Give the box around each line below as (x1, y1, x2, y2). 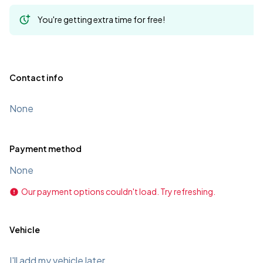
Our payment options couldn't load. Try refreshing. (21, 186, 215, 197)
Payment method (9, 143, 82, 154)
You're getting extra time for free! (38, 14, 165, 25)
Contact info (9, 72, 63, 83)
